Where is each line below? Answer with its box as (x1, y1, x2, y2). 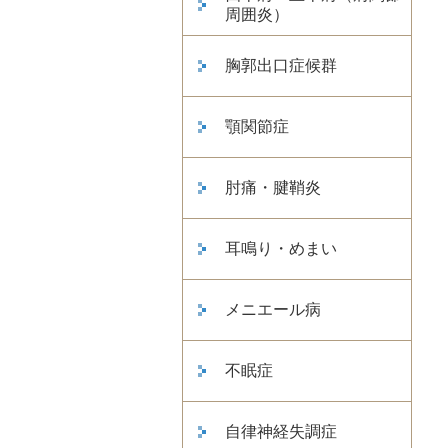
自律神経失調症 (225, 423, 337, 440)
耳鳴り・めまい (225, 240, 337, 257)
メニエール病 (225, 301, 321, 318)
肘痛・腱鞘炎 (225, 179, 321, 196)
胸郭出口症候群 (225, 57, 337, 74)
